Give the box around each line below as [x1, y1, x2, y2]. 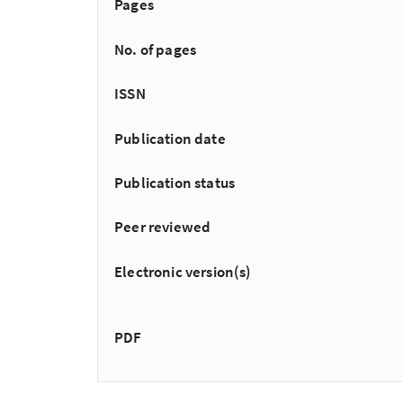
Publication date [114, 128, 226, 148]
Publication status [114, 173, 236, 193]
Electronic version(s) [114, 261, 252, 282]
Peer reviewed [114, 217, 211, 237]
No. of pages [114, 39, 197, 59]
